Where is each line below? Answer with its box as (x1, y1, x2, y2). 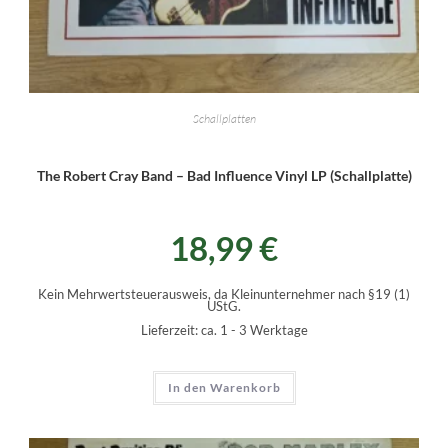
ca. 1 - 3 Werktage (200, 323, 308, 339)
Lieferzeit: (140, 323, 201, 339)
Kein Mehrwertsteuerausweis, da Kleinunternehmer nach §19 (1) (38, 287, 410, 303)
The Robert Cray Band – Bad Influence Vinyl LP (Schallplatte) (36, 167, 412, 185)
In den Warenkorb (167, 380, 281, 396)
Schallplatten (192, 111, 256, 127)
